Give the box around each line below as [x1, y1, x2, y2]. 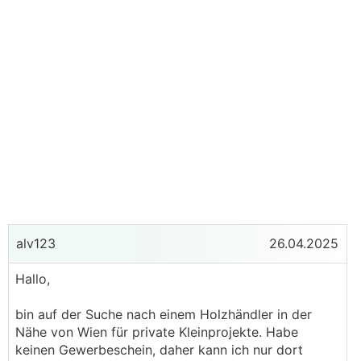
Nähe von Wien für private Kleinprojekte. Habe [15, 324, 298, 340]
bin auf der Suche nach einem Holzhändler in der [15, 306, 312, 322]
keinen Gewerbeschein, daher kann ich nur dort [15, 342, 303, 358]
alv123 [12, 235, 56, 251]
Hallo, [15, 271, 50, 287]
